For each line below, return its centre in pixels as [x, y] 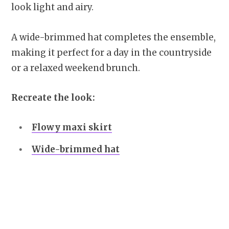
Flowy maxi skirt [72, 127]
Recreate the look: [53, 97]
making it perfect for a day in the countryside [111, 52]
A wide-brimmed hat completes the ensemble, [113, 37]
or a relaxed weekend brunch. [76, 68]
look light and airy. [52, 7]
